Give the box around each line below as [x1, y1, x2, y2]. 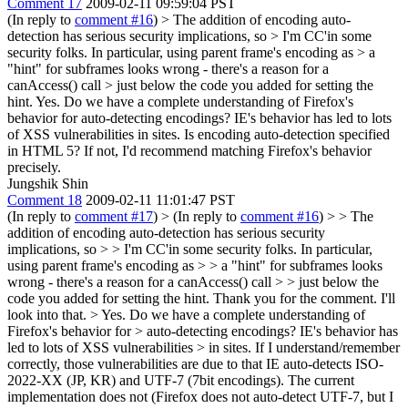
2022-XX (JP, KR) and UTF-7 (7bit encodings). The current [7, 372, 354, 388]
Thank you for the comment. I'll [209, 290, 395, 306]
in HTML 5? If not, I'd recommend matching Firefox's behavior [7, 142, 372, 158]
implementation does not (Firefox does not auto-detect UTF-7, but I [7, 388, 393, 404]
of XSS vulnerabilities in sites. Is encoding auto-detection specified [7, 126, 390, 142]
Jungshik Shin [7, 175, 88, 191]
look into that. [7, 306, 90, 322]
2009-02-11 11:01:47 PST [86, 191, 235, 208]
